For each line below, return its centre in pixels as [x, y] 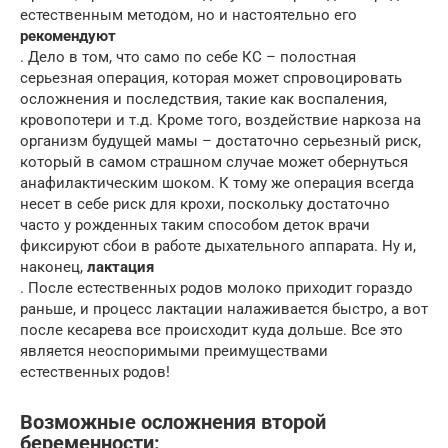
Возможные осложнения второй [173, 422]
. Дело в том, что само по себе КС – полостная [188, 56]
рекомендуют [68, 35]
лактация [120, 266]
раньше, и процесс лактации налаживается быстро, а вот [224, 308]
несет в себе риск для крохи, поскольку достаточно [205, 203]
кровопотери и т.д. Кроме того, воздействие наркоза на [220, 119]
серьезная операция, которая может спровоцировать [211, 77]
